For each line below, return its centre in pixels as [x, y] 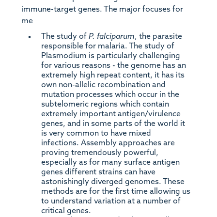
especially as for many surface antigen [110, 163]
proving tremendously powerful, [100, 153]
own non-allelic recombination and [103, 85]
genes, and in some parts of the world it [113, 124]
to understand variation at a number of [111, 201]
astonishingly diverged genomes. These [113, 182]
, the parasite [158, 37]
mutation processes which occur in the [110, 95]
